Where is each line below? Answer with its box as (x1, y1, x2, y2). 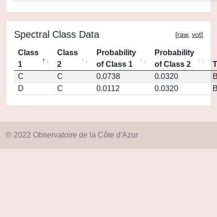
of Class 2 (155, 60, 191, 68)
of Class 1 (96, 60, 133, 68)
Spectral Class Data (14, 29, 99, 40)
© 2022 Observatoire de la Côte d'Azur (6, 131, 138, 139)
